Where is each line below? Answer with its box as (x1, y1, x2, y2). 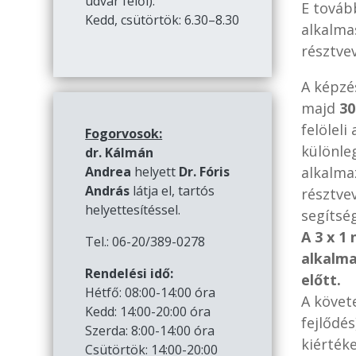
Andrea (85, 162, 135, 180)
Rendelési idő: (85, 264, 174, 282)
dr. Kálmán (85, 143, 154, 161)
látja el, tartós (130, 181, 215, 199)
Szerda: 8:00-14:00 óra (85, 321, 215, 339)
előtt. (300, 269, 341, 289)
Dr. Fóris (179, 162, 230, 180)
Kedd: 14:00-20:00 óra (85, 302, 211, 320)
